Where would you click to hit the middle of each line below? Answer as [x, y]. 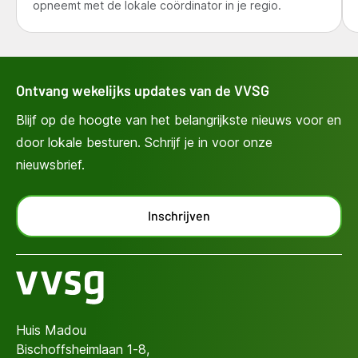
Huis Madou [51, 330]
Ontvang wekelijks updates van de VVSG [143, 91]
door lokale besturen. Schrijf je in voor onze [144, 143]
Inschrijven [179, 216]
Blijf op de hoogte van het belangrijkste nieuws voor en [179, 120]
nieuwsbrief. [50, 165]
